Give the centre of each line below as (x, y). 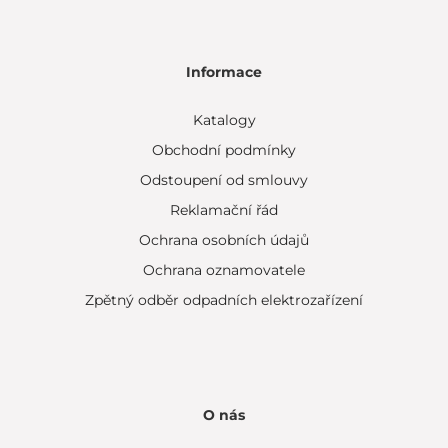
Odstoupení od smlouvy (224, 180)
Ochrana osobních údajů (224, 240)
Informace (224, 72)
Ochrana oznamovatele (224, 270)
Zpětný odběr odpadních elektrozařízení (224, 300)
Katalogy (224, 120)
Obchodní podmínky (224, 150)
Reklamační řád (224, 210)
